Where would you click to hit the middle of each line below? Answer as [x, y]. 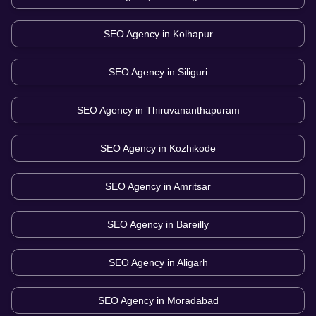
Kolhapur [193, 34]
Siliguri [193, 72]
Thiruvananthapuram [193, 110]
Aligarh [192, 263]
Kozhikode [193, 148]
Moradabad [193, 301]
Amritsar [192, 187]
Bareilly [193, 225]
